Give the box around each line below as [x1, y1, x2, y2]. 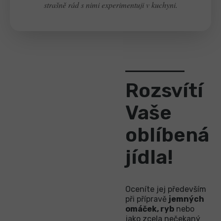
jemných [169, 194, 204, 204]
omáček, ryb [125, 204, 174, 214]
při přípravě [125, 194, 169, 204]
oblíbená [125, 123, 209, 147]
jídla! [125, 145, 173, 169]
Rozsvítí [125, 78, 203, 102]
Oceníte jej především [125, 184, 206, 194]
